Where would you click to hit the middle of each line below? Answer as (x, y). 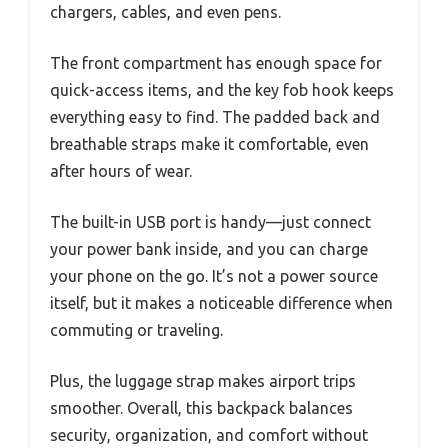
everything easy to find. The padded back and (215, 117)
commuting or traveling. (136, 330)
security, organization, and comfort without (209, 435)
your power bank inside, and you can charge (209, 249)
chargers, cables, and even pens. (165, 12)
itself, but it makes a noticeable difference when (221, 303)
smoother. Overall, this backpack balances (201, 408)
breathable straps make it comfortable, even (209, 144)
